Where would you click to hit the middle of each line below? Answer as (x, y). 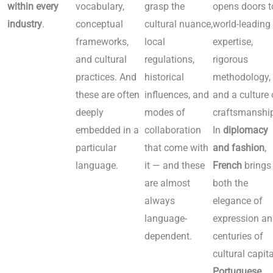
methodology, (242, 77)
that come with (176, 148)
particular (96, 148)
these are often (108, 95)
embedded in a (108, 130)
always (159, 201)
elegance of (238, 201)
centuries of (238, 236)
